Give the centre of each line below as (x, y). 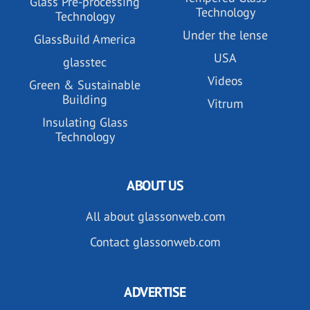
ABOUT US (155, 186)
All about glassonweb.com (155, 217)
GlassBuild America (85, 39)
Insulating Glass (85, 122)
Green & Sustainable (85, 85)
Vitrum (225, 104)
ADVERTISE (155, 292)
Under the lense (225, 35)
